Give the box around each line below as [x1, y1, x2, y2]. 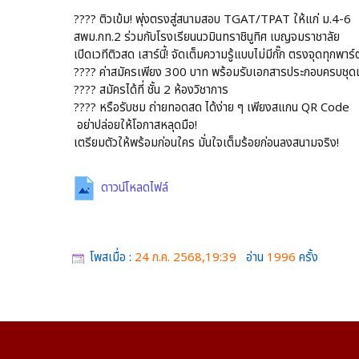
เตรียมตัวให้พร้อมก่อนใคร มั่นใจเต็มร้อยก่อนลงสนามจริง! [74, 134, 339, 152]
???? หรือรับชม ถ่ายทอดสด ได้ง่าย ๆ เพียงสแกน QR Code [74, 99, 349, 117]
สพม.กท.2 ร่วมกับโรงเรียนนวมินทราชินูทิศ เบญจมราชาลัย [74, 28, 340, 46]
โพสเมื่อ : [90, 248, 135, 267]
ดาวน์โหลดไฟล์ [101, 179, 168, 198]
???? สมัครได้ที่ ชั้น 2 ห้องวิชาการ [74, 81, 228, 99]
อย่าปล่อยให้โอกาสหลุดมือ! [74, 116, 197, 135]
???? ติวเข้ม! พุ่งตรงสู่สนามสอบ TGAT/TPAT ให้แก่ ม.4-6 [74, 10, 351, 29]
